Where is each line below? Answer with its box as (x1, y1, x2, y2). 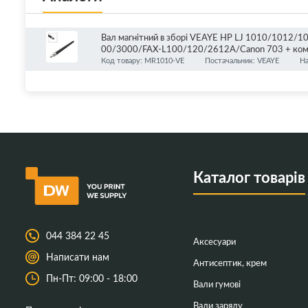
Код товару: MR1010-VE (101, 55, 184, 65)
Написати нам (46, 250, 109, 263)
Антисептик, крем (192, 256, 267, 268)
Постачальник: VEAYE (205, 55, 279, 65)
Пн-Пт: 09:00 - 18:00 (46, 271, 137, 285)
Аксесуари (192, 235, 236, 247)
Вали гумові (192, 278, 241, 289)
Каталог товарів (192, 166, 305, 187)
